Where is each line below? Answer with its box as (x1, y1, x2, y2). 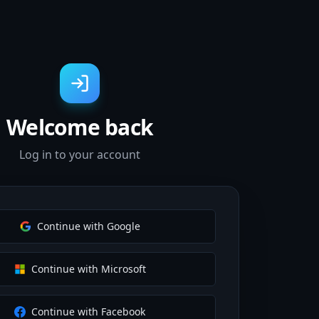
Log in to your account (19, 147, 140, 162)
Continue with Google (36, 219, 140, 233)
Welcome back (6, 113, 153, 142)
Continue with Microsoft (31, 262, 146, 276)
